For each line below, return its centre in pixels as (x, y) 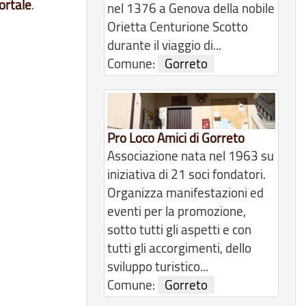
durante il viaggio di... (164, 45)
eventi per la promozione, (177, 211)
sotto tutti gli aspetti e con (179, 230)
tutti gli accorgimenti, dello (179, 248)
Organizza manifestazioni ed (185, 193)
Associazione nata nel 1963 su (191, 156)
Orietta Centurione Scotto (178, 27)
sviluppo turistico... (158, 267)
